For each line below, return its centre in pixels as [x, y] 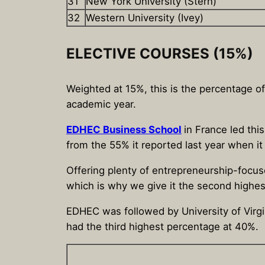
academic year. [101, 104]
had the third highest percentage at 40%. [162, 226]
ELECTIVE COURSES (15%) [160, 54]
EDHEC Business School [124, 129]
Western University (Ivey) [145, 18]
